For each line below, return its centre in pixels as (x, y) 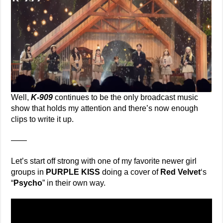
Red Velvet (181, 172)
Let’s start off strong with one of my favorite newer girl (104, 161)
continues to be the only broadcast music (126, 97)
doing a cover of (130, 172)
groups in (29, 172)
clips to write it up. (43, 119)
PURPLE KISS (73, 172)
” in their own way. (74, 183)
